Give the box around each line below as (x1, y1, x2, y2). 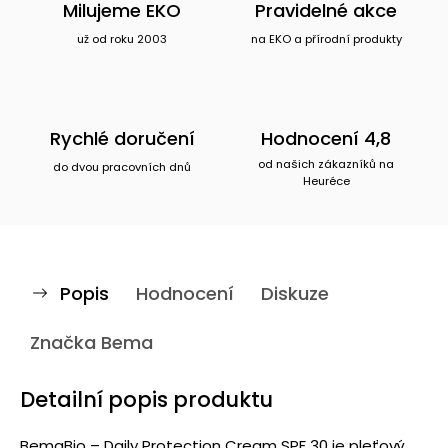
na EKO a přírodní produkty (250, 30, 402, 47)
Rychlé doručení (49, 125, 195, 151)
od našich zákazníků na (258, 155, 394, 172)
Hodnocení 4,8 (261, 125, 391, 151)
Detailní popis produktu (20, 384, 273, 414)
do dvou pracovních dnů (53, 158, 191, 175)
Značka (30, 329, 96, 355)
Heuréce (302, 172, 350, 189)
